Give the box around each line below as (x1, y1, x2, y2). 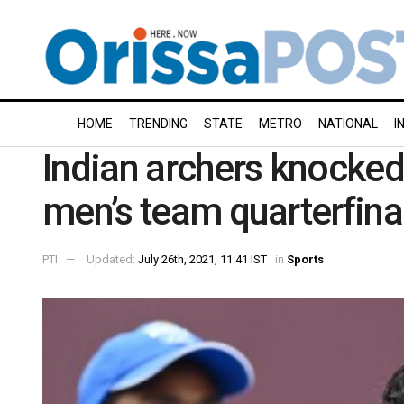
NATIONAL (318, 116, 378, 131)
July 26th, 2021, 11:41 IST (138, 252, 267, 266)
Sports (287, 252, 324, 266)
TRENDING (129, 116, 188, 131)
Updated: (87, 252, 138, 266)
